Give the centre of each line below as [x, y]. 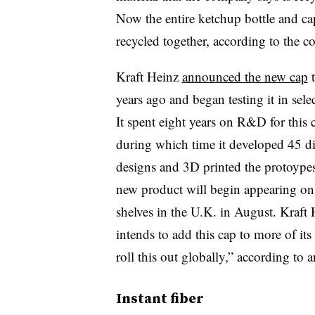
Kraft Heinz [149, 76]
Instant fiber [160, 298]
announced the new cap [245, 76]
